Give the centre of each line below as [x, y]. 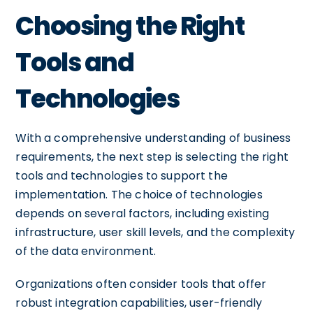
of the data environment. [86, 251]
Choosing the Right [130, 26]
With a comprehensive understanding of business [153, 138]
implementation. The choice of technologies [139, 194]
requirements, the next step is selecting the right [152, 156]
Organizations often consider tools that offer [141, 284]
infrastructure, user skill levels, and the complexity [155, 232]
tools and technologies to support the [122, 175]
